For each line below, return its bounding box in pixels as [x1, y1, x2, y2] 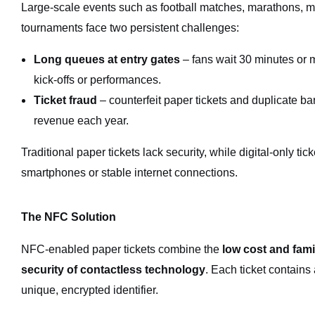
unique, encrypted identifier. [21, 284, 158, 296]
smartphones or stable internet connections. [21, 167, 238, 179]
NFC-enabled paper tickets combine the [21, 243, 222, 255]
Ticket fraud [34, 94, 97, 106]
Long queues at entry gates [34, 53, 180, 65]
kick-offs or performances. [34, 74, 161, 86]
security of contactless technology [21, 264, 205, 276]
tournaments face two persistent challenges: [21, 22, 239, 34]
